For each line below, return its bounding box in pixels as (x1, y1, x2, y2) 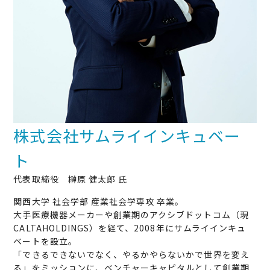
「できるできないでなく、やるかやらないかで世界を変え (13, 248, 250, 261)
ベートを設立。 (13, 235, 77, 248)
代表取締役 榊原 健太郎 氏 (13, 173, 128, 186)
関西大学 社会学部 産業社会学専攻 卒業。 (13, 195, 184, 208)
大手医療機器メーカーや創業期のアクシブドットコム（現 (13, 209, 249, 221)
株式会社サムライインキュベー (13, 124, 241, 147)
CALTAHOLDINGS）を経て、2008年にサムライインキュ (13, 222, 246, 234)
